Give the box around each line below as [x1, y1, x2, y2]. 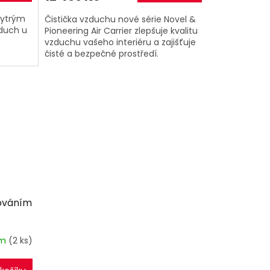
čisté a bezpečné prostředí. [44, 47, 159, 60]
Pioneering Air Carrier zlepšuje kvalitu [44, 24, 198, 37]
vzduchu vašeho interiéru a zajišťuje [44, 36, 196, 48]
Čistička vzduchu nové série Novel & [44, 13, 196, 25]
